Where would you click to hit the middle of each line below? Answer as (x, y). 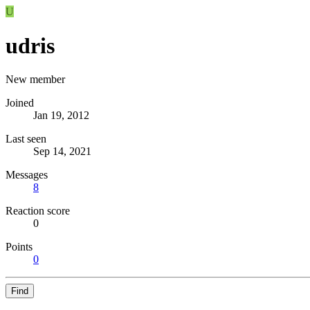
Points (19, 247)
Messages (27, 175)
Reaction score (38, 211)
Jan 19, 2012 (61, 116)
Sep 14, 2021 (62, 152)
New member (35, 80)
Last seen (26, 139)
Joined (20, 103)
